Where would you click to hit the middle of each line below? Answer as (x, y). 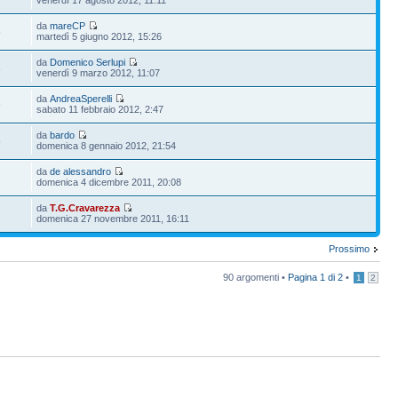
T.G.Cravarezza (85, 207)
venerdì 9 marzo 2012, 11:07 (99, 72)
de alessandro (81, 171)
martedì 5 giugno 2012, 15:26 (99, 36)
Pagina (304, 277)
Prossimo (349, 248)
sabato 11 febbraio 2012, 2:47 (100, 109)
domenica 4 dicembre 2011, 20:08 (109, 182)
